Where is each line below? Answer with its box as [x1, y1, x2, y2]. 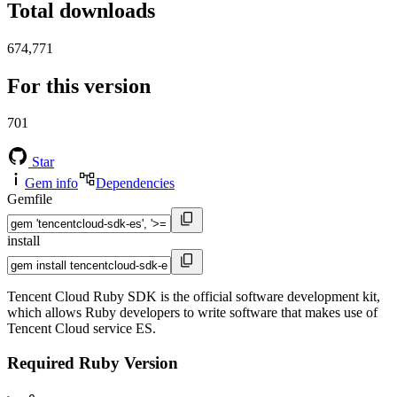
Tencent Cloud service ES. [7, 321, 156, 337]
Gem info [25, 175, 78, 191]
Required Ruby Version [7, 354, 178, 373]
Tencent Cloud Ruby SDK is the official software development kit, [7, 289, 380, 305]
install [7, 233, 40, 249]
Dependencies [96, 175, 175, 191]
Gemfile [7, 191, 52, 207]
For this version [7, 74, 151, 97]
